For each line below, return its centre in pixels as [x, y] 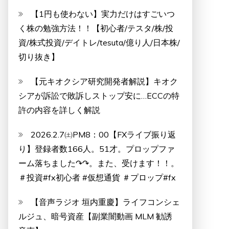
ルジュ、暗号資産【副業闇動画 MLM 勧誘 [95, 216]
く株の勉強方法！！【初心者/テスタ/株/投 [96, 28]
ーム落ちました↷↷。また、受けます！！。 [99, 163]
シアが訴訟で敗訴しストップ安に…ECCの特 [99, 96]
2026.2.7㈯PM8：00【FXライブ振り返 [103, 134]
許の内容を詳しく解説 [59, 110]
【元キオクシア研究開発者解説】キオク [104, 81]
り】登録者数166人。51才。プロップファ [97, 149]
